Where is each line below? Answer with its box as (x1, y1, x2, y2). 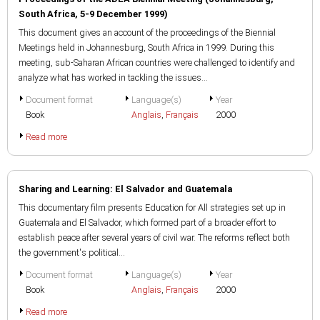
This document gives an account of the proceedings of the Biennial (19, 27, 276, 38)
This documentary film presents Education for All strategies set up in (19, 202, 286, 213)
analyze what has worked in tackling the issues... (19, 72, 208, 83)
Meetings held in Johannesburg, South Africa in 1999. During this (19, 42, 274, 53)
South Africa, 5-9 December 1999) (19, 9, 168, 19)
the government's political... (19, 247, 125, 258)
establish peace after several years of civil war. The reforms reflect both (19, 232, 290, 243)
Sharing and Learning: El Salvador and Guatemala (19, 184, 232, 194)
